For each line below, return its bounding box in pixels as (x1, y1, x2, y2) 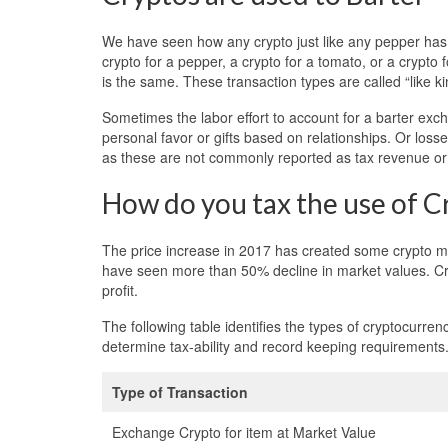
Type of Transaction (112, 381, 248, 402)
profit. (102, 279, 138, 300)
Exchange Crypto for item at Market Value (112, 421, 376, 442)
